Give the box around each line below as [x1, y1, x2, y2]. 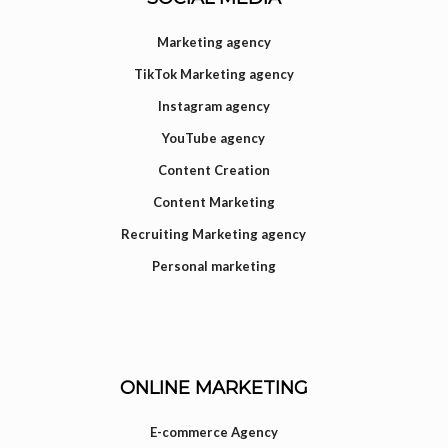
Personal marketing [151, 258, 276, 275]
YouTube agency [162, 130, 266, 147]
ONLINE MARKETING [119, 376, 308, 399]
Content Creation [157, 162, 270, 179]
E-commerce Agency [149, 423, 278, 440]
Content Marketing [152, 194, 275, 211]
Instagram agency [157, 98, 270, 115]
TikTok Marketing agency [133, 66, 294, 83]
